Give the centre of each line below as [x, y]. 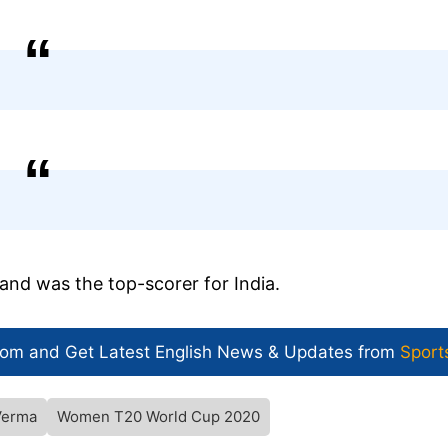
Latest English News [181, 352]
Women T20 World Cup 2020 [158, 417]
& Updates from [331, 352]
